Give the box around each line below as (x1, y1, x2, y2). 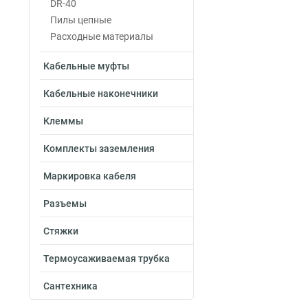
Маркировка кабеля (43, 170, 136, 181)
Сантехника (43, 280, 98, 291)
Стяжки (43, 225, 78, 236)
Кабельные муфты (43, 60, 129, 71)
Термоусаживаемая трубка (43, 253, 170, 264)
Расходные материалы (50, 31, 153, 42)
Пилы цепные (50, 14, 111, 25)
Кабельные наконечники (43, 88, 158, 99)
